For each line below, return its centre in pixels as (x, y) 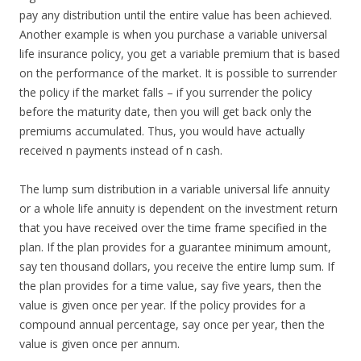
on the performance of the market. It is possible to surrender (178, 73)
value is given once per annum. (100, 344)
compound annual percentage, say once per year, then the (172, 324)
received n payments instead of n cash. (121, 150)
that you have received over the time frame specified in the (173, 228)
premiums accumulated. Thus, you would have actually (162, 131)
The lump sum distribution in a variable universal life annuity (174, 189)
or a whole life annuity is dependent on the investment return (178, 208)
